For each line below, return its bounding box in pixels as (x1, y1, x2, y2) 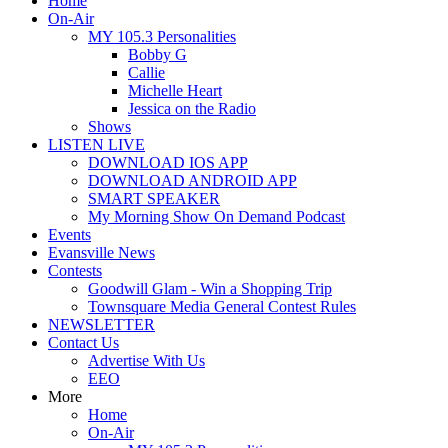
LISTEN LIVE (48, 136, 145, 153)
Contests (48, 262, 102, 279)
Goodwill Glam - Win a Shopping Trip (88, 280, 332, 297)
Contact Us (48, 334, 119, 351)
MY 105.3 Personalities (88, 28, 236, 45)
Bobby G (128, 46, 187, 63)
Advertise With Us (88, 352, 205, 369)
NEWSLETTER (48, 316, 155, 333)
